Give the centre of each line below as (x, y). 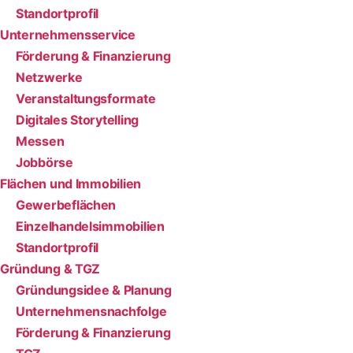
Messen (40, 141)
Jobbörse (45, 162)
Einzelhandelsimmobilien (90, 226)
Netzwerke (49, 77)
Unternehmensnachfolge (91, 311)
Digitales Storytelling (78, 119)
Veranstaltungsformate (86, 98)
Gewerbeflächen (66, 204)
